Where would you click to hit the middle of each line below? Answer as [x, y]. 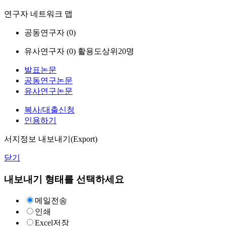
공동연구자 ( [47, 33]
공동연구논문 [48, 80]
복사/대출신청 [49, 110]
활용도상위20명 [106, 51]
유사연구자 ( [47, 51]
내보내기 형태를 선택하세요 [64, 179]
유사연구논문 [48, 91]
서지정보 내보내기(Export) [51, 139]
